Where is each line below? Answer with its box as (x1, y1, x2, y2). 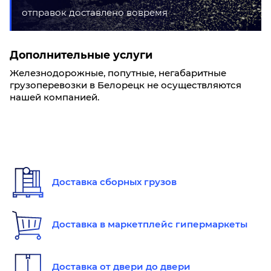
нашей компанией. (10, 91, 99, 103)
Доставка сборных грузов (52, 176, 177, 188)
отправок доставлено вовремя (22, 7, 168, 18)
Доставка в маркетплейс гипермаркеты (52, 218, 247, 230)
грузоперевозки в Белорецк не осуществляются (10, 79, 241, 91)
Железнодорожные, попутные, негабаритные (10, 67, 226, 79)
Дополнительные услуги (10, 48, 152, 61)
